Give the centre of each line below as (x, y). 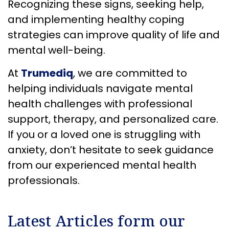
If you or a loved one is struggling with (104, 134)
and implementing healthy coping (96, 20)
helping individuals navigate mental (100, 88)
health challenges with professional (100, 104)
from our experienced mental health (102, 165)
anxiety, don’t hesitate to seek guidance (111, 150)
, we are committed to (130, 73)
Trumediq (47, 73)
